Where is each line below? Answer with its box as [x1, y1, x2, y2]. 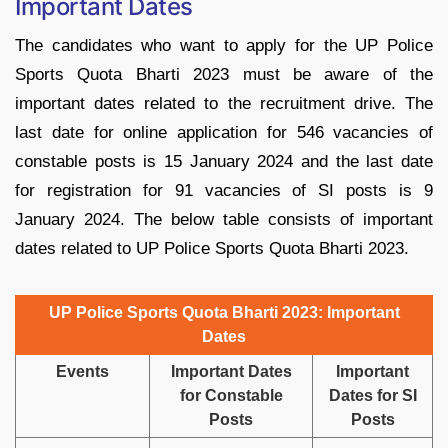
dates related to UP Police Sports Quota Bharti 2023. [15, 238, 409, 258]
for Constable [179, 386, 283, 404]
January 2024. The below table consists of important [15, 209, 433, 229]
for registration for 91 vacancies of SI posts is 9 [15, 180, 433, 200]
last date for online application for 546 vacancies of [15, 122, 433, 142]
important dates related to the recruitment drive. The [15, 93, 433, 113]
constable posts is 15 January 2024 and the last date [15, 151, 433, 171]
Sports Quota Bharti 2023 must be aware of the [15, 64, 433, 84]
